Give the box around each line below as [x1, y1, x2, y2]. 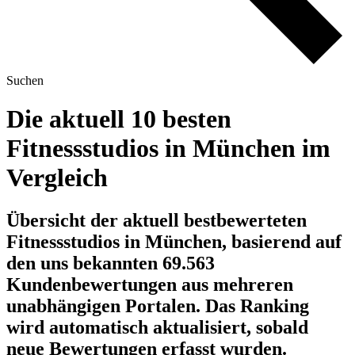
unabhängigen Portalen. [6, 295, 205, 316]
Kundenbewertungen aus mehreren [6, 273, 293, 295]
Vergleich [6, 163, 108, 193]
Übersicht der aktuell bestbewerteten [6, 209, 307, 231]
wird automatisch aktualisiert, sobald [6, 316, 308, 338]
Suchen [6, 74, 44, 87]
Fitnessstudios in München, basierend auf [6, 231, 342, 252]
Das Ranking [205, 295, 309, 316]
